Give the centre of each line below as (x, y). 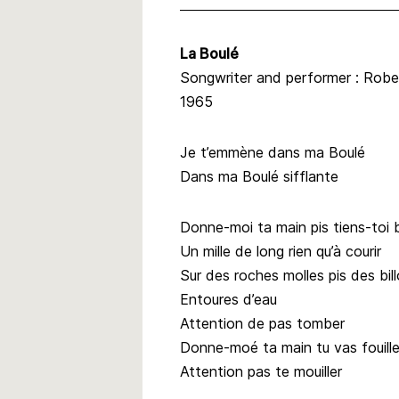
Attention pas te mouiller (261, 371)
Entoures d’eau (228, 299)
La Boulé (209, 53)
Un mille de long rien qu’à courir (281, 251)
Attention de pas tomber (262, 323)
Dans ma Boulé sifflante (259, 176)
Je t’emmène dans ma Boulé (273, 152)
